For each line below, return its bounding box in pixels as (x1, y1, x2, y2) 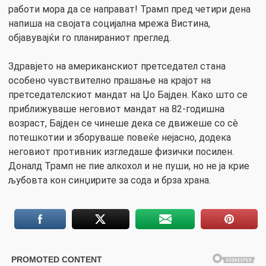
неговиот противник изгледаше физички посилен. (8, 145, 234, 157)
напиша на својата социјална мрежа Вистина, (8, 17, 210, 29)
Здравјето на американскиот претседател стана (8, 60, 226, 72)
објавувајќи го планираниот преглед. (8, 31, 171, 43)
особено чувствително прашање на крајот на (8, 74, 211, 86)
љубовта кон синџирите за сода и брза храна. (8, 174, 211, 186)
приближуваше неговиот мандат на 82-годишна (8, 103, 224, 115)
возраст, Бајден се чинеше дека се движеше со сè (8, 117, 238, 129)
